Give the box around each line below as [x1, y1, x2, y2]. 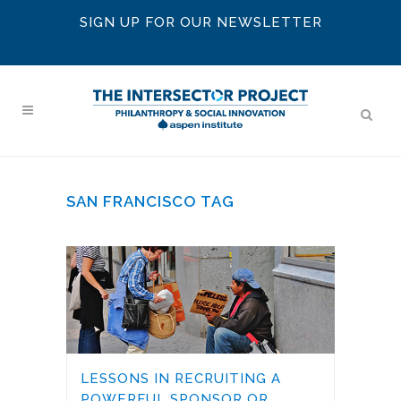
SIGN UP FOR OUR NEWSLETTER [79, 14, 322, 30]
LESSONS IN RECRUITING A [81, 371, 281, 388]
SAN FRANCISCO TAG [66, 192, 235, 211]
